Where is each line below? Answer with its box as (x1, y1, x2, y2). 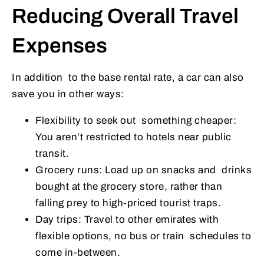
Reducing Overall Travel (12, 5, 239, 28)
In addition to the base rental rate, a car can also (12, 72, 244, 84)
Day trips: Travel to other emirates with (35, 214, 219, 226)
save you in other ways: (12, 88, 124, 100)
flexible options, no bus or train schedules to (35, 230, 251, 242)
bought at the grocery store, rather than (35, 181, 222, 193)
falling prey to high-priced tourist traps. (35, 197, 221, 209)
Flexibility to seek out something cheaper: (35, 115, 236, 127)
